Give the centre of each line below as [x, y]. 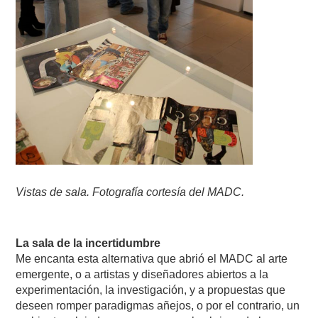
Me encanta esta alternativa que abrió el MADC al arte [152, 259]
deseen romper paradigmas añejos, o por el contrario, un [158, 306]
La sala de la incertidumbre [88, 243]
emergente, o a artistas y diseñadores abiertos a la [142, 274]
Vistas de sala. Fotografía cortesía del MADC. [130, 192]
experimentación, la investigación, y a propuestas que [151, 290]
